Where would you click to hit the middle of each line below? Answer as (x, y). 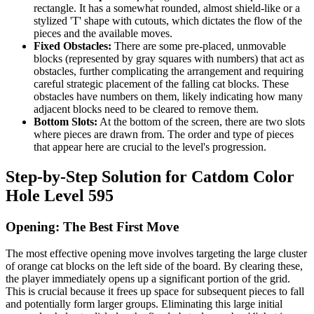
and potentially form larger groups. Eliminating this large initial (144, 304)
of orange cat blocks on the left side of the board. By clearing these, (154, 266)
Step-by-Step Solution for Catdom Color (150, 176)
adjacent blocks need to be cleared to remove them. (146, 109)
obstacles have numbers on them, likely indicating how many (168, 96)
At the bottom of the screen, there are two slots (201, 121)
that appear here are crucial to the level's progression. (150, 146)
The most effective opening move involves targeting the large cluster (156, 254)
